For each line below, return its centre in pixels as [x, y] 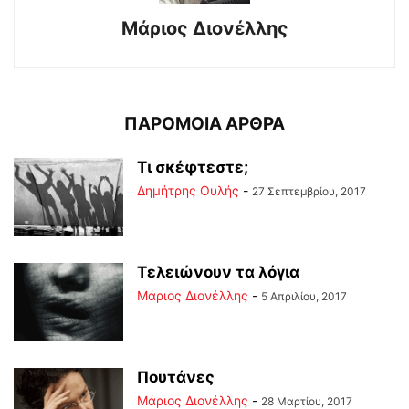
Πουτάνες [176, 377]
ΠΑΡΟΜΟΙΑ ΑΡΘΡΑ [204, 124]
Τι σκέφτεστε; [193, 167]
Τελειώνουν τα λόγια [218, 272]
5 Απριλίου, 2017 [304, 296]
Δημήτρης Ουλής [188, 190]
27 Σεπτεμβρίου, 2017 [309, 191]
